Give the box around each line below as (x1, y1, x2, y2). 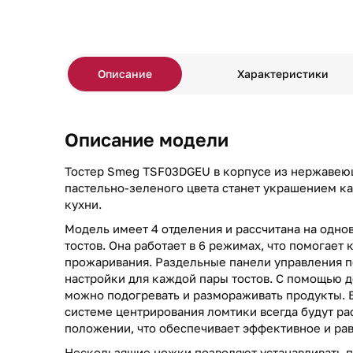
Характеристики (237, 67, 329, 80)
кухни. (65, 197, 102, 211)
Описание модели (65, 128, 229, 150)
